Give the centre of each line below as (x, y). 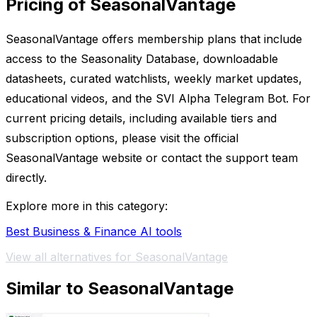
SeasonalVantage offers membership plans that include (154, 39)
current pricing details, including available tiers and (141, 119)
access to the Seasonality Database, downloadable (142, 59)
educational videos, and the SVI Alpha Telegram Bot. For (158, 99)
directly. (26, 178)
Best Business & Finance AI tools (94, 232)
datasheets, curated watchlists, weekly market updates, (154, 79)
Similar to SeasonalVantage (120, 288)
